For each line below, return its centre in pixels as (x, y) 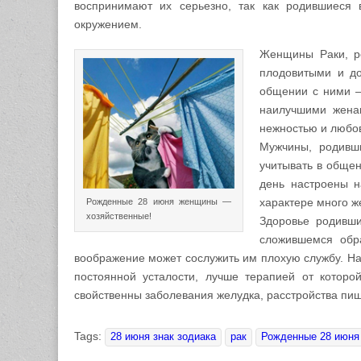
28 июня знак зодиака (163, 337)
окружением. (108, 25)
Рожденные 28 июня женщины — (159, 201)
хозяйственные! (119, 216)
